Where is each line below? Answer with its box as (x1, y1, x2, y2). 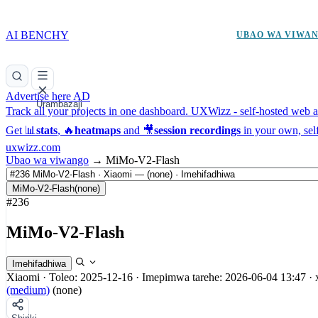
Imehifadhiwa (12, 258, 66, 269)
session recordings (154, 124, 241, 136)
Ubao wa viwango (6, 154, 89, 166)
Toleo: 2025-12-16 (49, 270, 133, 283)
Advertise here (6, 90, 71, 102)
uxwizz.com (6, 141, 60, 153)
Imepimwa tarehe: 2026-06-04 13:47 (142, 270, 306, 283)
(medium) (6, 283, 50, 296)
